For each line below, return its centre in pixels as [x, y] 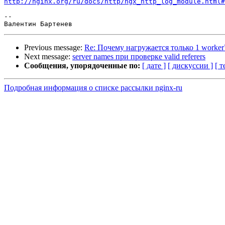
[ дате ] [154, 66]
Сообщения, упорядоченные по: [82, 66]
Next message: [48, 57]
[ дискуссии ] [190, 66]
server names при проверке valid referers [139, 57]
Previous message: [54, 48]
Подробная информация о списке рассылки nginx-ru [93, 88]
